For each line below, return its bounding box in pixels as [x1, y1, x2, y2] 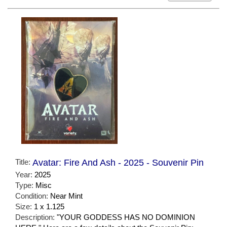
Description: [15, 213, 57, 222]
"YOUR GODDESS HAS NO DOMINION [57, 213, 195, 222]
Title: [15, 158, 32, 167]
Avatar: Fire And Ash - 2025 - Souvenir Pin [32, 158, 204, 168]
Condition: [15, 192, 50, 201]
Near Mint [50, 192, 83, 201]
